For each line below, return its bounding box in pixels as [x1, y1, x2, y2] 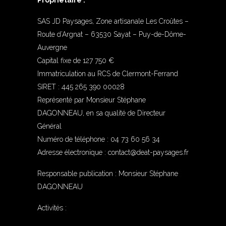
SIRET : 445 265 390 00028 [37, 83, 125, 91]
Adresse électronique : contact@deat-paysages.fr [37, 148, 189, 156]
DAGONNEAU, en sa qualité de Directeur [37, 109, 165, 117]
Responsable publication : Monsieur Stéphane [37, 169, 178, 178]
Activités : [37, 204, 67, 212]
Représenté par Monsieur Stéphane [37, 96, 146, 104]
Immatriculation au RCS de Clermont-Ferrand [37, 70, 178, 78]
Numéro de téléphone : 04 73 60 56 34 [37, 135, 160, 143]
